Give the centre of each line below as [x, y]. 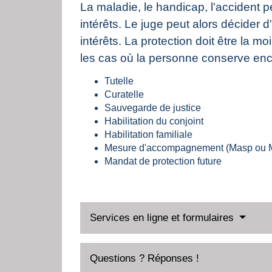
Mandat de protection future [163, 161]
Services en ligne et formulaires [163, 218]
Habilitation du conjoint [154, 121]
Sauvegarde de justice [153, 108]
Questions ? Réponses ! [144, 259]
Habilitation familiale [148, 135]
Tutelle [119, 81]
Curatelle [124, 95]
